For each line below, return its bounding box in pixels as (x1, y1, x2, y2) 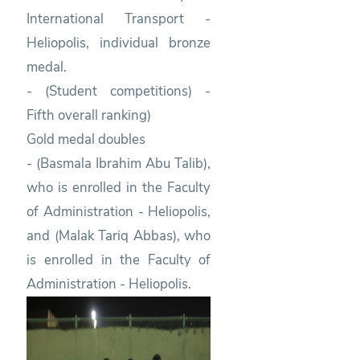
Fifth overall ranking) (27, 105, 152, 125)
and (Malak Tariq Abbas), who (27, 226, 211, 245)
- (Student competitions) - (27, 81, 211, 100)
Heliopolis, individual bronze (27, 33, 211, 52)
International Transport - (27, 9, 211, 28)
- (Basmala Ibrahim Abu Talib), (27, 153, 211, 173)
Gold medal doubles (27, 129, 146, 149)
